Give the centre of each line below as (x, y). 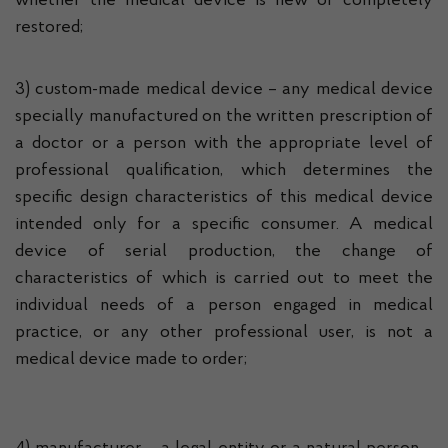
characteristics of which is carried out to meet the (224, 279)
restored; (49, 28)
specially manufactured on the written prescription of (224, 117)
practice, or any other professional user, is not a (224, 333)
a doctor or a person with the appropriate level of (224, 144)
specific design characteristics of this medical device (224, 198)
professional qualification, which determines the (224, 171)
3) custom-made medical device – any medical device (224, 90)
